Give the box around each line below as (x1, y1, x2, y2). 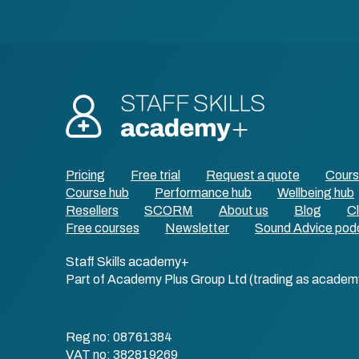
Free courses (66, 221, 139, 235)
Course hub (66, 186, 129, 200)
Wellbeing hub (277, 186, 354, 200)
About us (219, 204, 268, 217)
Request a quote (206, 168, 300, 182)
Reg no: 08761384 (66, 330, 172, 344)
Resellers (66, 204, 119, 217)
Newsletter (165, 221, 229, 235)
